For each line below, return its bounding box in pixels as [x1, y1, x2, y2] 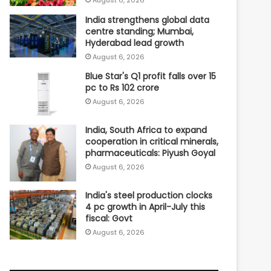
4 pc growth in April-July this [85, 200, 206, 213]
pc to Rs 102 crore [85, 82, 160, 94]
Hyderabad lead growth [85, 37, 184, 50]
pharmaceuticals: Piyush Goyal [85, 146, 216, 159]
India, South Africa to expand [85, 123, 207, 136]
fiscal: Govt [85, 212, 133, 224]
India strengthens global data [85, 14, 210, 27]
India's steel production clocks [85, 189, 213, 201]
